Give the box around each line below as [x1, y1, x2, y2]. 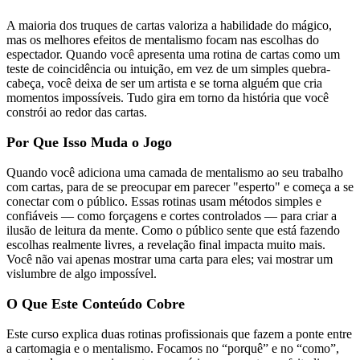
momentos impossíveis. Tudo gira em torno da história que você [6, 91, 329, 105]
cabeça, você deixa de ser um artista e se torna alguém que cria [6, 76, 322, 91]
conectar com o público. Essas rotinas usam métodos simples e [6, 194, 321, 209]
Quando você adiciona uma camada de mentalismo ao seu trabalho [6, 166, 343, 180]
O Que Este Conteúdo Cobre [6, 296, 185, 313]
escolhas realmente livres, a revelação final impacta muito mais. [6, 238, 325, 252]
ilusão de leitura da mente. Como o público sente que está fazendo [6, 223, 340, 238]
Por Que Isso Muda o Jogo [6, 134, 172, 151]
